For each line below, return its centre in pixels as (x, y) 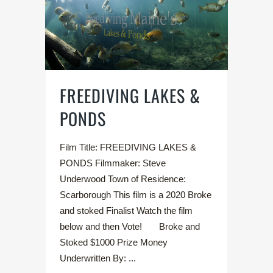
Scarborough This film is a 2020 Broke (136, 194)
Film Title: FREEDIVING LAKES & (128, 147)
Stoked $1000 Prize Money (114, 242)
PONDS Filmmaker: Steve (113, 163)
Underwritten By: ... (98, 258)
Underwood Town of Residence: (123, 179)
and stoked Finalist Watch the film (126, 210)
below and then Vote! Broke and (130, 226)
